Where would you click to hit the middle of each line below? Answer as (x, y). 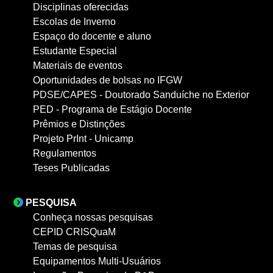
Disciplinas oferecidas (81, 7)
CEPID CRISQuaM (74, 232)
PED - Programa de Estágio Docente (112, 109)
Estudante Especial (75, 51)
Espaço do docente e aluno (92, 36)
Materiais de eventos (78, 66)
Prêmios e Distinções (79, 124)
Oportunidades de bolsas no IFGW (108, 80)
